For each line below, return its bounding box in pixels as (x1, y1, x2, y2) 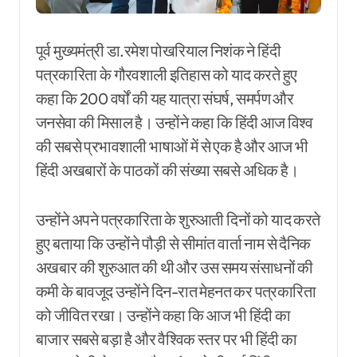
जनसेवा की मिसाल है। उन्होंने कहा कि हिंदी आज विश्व (36, 112, 313, 133)
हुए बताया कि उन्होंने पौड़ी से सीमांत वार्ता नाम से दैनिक (36, 233, 311, 254)
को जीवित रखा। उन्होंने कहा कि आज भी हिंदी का (36, 305, 291, 326)
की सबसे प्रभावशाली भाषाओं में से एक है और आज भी (36, 136, 308, 157)
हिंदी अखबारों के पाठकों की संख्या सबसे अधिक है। (36, 160, 298, 181)
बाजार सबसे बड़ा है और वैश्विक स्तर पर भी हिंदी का (36, 329, 297, 350)
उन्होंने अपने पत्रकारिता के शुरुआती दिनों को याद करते (36, 210, 320, 230)
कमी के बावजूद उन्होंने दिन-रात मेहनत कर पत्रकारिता (36, 281, 316, 302)
